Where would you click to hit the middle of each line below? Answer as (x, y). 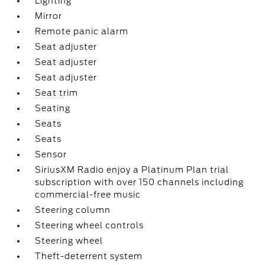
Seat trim (57, 93)
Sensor (51, 154)
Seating (53, 108)
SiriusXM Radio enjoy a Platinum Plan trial (132, 170)
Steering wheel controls (90, 225)
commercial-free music (88, 195)
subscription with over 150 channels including (140, 182)
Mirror (49, 16)
